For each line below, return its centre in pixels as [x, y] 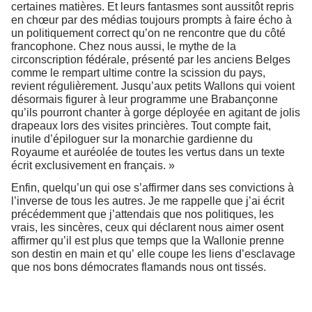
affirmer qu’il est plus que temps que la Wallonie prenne [148, 241]
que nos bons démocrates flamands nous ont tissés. [139, 267]
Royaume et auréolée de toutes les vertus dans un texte [148, 152]
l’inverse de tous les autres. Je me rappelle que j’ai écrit [148, 201]
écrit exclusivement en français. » [93, 165]
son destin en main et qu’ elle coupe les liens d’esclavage [153, 254]
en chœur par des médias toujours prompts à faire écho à [151, 19]
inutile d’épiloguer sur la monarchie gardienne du [132, 139]
